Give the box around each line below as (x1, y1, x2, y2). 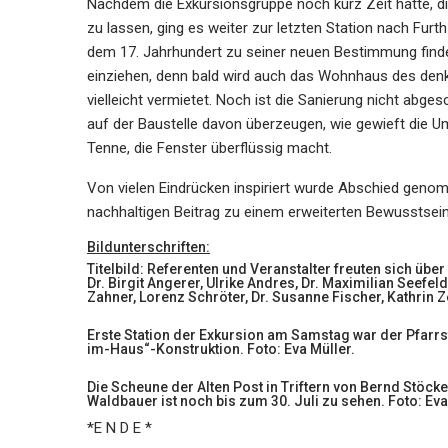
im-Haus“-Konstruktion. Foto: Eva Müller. (87, 341, 355, 357)
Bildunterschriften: (87, 239, 210, 255)
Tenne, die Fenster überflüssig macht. (87, 139, 332, 157)
